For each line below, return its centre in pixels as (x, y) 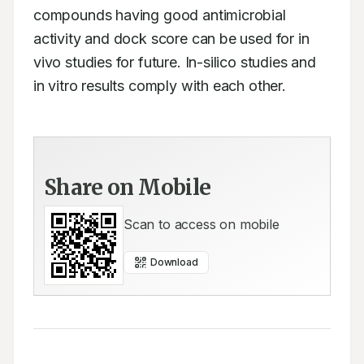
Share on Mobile (128, 187)
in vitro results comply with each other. (160, 86)
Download (174, 262)
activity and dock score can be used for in (171, 39)
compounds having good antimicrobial (160, 15)
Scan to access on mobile (201, 224)
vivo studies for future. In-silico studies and (175, 62)
